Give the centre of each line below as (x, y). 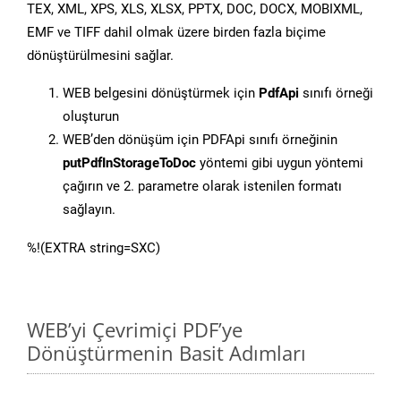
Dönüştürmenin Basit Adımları (166, 353)
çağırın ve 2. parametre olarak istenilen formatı (202, 187)
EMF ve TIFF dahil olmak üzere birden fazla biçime (176, 33)
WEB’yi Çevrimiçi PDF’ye (135, 330)
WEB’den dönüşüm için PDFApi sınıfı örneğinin (200, 140)
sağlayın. (89, 210)
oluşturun (91, 117)
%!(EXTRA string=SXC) (94, 248)
